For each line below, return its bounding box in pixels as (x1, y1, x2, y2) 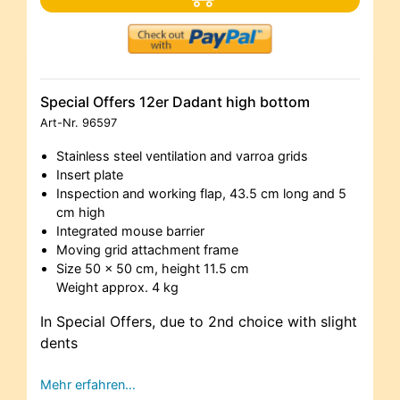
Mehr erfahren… (40, 377, 136, 393)
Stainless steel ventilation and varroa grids (55, 148, 308, 164)
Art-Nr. (40, 116, 82, 130)
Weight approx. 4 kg (55, 279, 179, 296)
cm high (55, 204, 105, 221)
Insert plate (55, 167, 123, 183)
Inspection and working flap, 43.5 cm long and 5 (55, 186, 346, 202)
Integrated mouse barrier (55, 223, 204, 239)
